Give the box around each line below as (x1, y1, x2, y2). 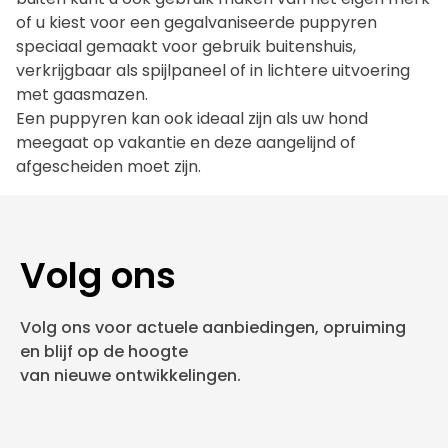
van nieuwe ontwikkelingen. (20, 364, 241, 387)
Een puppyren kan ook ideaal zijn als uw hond (16, 107, 368, 130)
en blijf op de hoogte (20, 340, 188, 363)
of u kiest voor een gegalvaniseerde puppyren (16, 11, 377, 34)
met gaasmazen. (16, 83, 148, 106)
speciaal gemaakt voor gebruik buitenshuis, (16, 35, 356, 58)
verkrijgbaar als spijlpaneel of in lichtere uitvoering (16, 59, 410, 82)
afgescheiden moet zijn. (16, 155, 201, 178)
